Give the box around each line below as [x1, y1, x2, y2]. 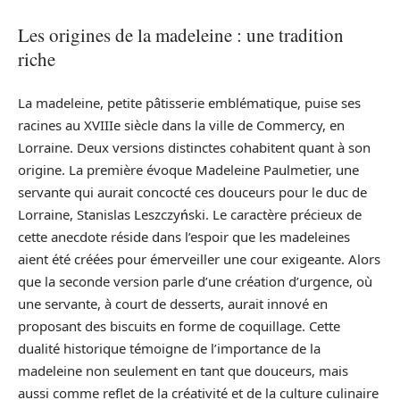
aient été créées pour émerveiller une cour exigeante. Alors [18, 249, 380, 268]
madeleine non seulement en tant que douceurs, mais [18, 361, 348, 379]
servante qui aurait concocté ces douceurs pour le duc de [18, 182, 367, 201]
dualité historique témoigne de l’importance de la [18, 338, 321, 357]
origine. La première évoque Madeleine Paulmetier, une [18, 160, 359, 179]
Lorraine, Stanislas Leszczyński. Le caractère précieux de [18, 204, 362, 223]
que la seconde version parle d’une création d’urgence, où [18, 271, 372, 290]
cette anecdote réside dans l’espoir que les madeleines [18, 227, 350, 246]
